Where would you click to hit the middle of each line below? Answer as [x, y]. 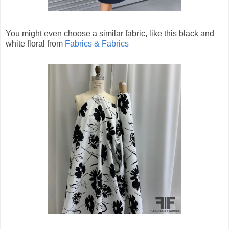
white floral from [35, 43]
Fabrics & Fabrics [97, 43]
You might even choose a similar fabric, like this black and [110, 33]
